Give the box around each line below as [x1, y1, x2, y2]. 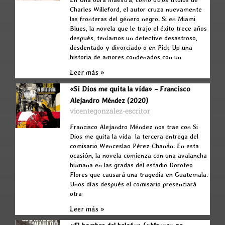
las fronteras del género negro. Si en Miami [70, 15, 196, 23]
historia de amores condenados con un [70, 53, 182, 61]
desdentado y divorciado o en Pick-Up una [70, 43, 193, 51]
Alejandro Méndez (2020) [70, 96, 149, 104]
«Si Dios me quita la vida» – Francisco [70, 84, 191, 93]
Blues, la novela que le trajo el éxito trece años [70, 24, 207, 32]
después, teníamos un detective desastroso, [70, 34, 198, 42]
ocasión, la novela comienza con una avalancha [70, 151, 207, 159]
